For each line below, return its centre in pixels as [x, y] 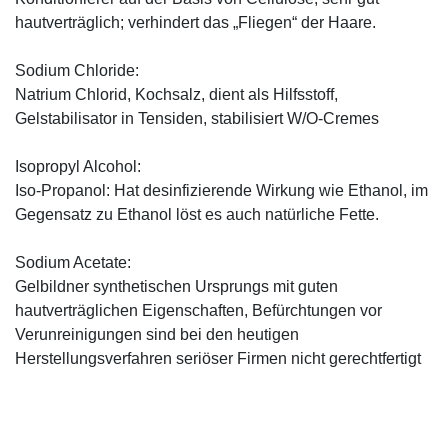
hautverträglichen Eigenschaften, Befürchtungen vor [198, 310]
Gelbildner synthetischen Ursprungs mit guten [176, 286]
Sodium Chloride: [77, 70]
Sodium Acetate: [73, 262]
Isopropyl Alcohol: [78, 166]
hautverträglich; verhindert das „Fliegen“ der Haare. [195, 22]
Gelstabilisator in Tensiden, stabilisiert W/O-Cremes [197, 118]
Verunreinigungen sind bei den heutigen [157, 334]
